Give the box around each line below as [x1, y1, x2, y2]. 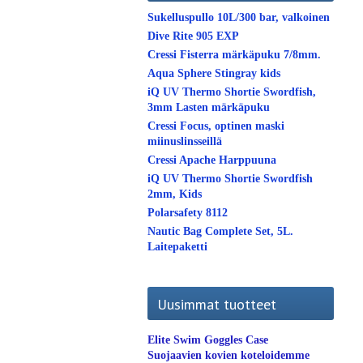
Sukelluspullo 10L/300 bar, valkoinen [147, 11, 330, 23]
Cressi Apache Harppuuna [147, 154, 276, 166]
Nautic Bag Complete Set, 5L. [147, 225, 293, 237]
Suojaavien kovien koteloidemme [147, 349, 310, 361]
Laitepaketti [147, 241, 207, 253]
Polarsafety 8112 [147, 207, 228, 219]
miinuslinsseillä [147, 135, 222, 147]
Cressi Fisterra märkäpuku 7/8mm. [147, 49, 321, 61]
